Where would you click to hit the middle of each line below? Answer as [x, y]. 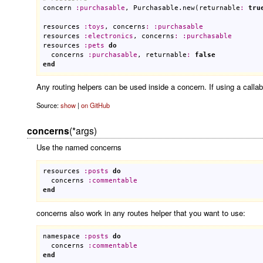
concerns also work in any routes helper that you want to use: [141, 213]
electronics [111, 36]
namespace [62, 237]
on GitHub [95, 105]
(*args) [83, 131]
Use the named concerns [79, 147]
